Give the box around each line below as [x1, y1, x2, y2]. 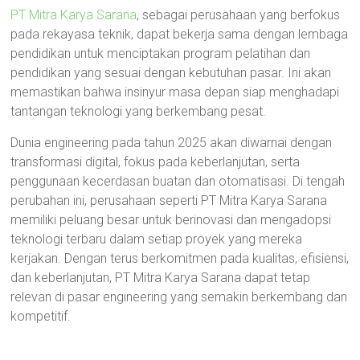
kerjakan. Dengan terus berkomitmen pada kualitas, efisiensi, [10, 251, 350, 266]
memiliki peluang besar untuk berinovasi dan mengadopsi [10, 212, 332, 227]
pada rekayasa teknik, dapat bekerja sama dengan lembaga [10, 27, 349, 42]
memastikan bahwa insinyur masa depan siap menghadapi [10, 84, 340, 100]
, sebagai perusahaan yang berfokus [137, 7, 341, 22]
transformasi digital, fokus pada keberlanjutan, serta [10, 154, 301, 170]
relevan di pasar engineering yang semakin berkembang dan [10, 289, 348, 305]
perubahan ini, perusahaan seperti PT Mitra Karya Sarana [10, 193, 328, 208]
